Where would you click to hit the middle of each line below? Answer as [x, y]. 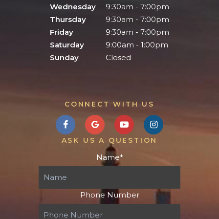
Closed [117, 57]
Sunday [64, 57]
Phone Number [109, 195]
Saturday [67, 45]
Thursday [68, 19]
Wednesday [73, 7]
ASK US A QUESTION [109, 140]
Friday [62, 32]
